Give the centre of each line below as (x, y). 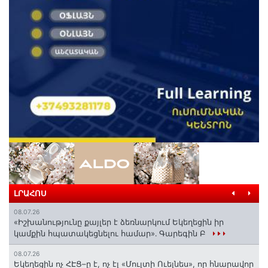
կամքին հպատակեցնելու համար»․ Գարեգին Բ (111, 233)
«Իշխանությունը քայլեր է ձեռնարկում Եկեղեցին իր (119, 222)
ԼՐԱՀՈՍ (30, 193)
